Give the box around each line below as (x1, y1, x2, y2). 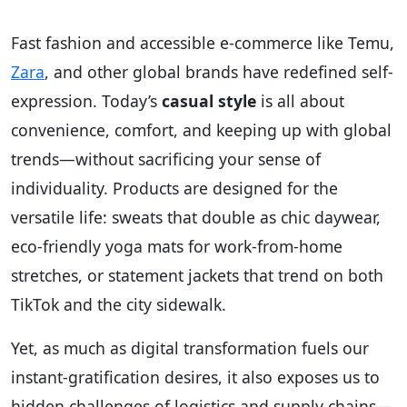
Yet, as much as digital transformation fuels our (11, 336, 369, 359)
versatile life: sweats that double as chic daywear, (11, 205, 381, 228)
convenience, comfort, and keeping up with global (11, 118, 392, 141)
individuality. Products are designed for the (11, 176, 338, 199)
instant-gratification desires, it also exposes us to (11, 365, 380, 388)
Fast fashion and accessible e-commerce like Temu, (11, 31, 394, 54)
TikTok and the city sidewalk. (11, 293, 226, 315)
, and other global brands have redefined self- (45, 60, 393, 83)
